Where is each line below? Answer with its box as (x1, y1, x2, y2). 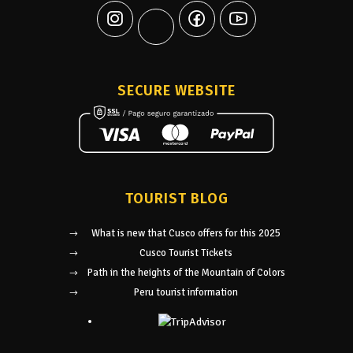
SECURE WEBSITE (117, 82, 236, 100)
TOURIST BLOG (124, 190, 229, 208)
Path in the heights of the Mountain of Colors (87, 266, 285, 280)
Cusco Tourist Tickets (139, 247, 232, 260)
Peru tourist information (134, 286, 238, 299)
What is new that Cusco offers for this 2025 (91, 227, 281, 240)
